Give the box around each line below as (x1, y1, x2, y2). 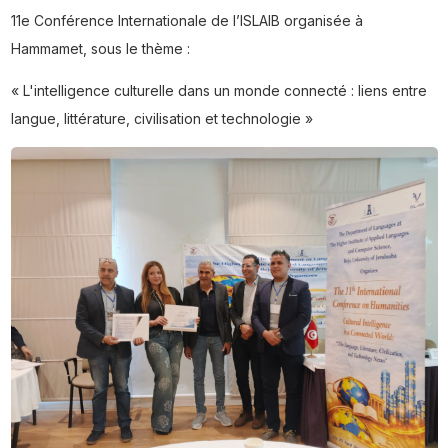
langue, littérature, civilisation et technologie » (10, 110, 313, 128)
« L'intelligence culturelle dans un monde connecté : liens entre (10, 82, 427, 100)
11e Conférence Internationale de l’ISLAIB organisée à (10, 12, 363, 30)
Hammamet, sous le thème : (10, 40, 190, 58)
